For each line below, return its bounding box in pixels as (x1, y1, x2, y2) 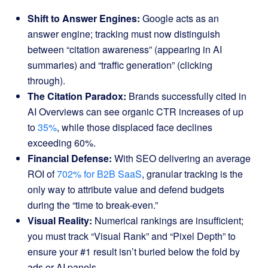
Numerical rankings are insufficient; (92, 214, 243, 227)
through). (28, 74, 65, 87)
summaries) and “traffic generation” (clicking (28, 58, 212, 72)
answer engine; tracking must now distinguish (28, 27, 220, 41)
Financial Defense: (28, 151, 112, 165)
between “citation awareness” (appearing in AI (28, 42, 222, 56)
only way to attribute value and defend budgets (28, 182, 224, 196)
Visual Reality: (28, 214, 92, 227)
